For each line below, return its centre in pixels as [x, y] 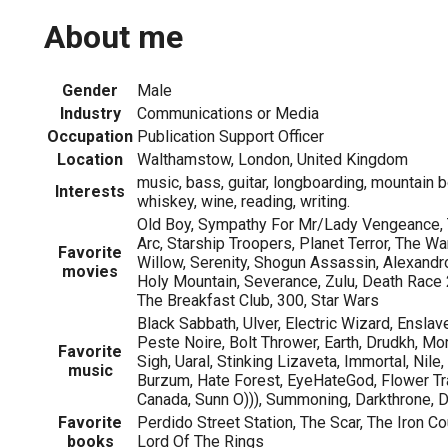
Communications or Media [228, 113]
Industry [90, 113]
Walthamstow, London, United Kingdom [272, 159]
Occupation [90, 136]
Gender [90, 90]
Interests [90, 191]
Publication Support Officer [230, 136]
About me [113, 37]
